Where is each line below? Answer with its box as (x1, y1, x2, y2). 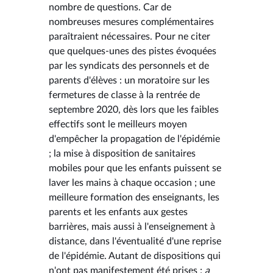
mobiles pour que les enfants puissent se (49, 163, 221, 173)
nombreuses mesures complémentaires (49, 16, 214, 27)
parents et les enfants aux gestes (49, 207, 188, 217)
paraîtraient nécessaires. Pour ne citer (49, 31, 210, 41)
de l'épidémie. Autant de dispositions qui (49, 250, 221, 261)
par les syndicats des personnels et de (49, 60, 209, 71)
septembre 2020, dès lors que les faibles (49, 104, 219, 115)
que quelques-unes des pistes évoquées (49, 46, 216, 56)
